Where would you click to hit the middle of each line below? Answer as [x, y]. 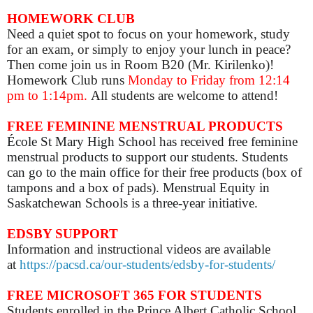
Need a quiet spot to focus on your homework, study [148, 34]
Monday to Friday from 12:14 [209, 80]
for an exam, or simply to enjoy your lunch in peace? [149, 50]
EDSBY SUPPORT [63, 234]
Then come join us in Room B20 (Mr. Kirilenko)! [140, 65]
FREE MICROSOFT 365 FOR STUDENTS [134, 296]
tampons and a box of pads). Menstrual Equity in [138, 188]
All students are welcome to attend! [183, 96]
